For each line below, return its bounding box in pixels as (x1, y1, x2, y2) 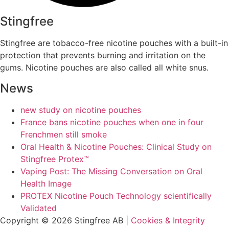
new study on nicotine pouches (20, 104, 141, 115)
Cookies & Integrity (131, 215, 205, 225)
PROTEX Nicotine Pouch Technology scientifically (20, 190, 212, 201)
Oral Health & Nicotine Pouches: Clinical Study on (20, 141, 212, 152)
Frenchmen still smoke (20, 129, 107, 140)
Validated (20, 202, 57, 213)
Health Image (20, 178, 72, 189)
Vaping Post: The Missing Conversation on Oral (20, 166, 202, 176)
